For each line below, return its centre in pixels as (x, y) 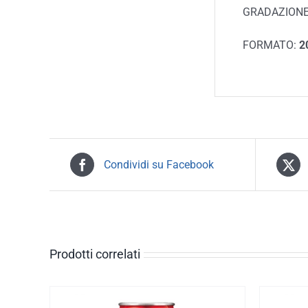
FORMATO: (271, 45)
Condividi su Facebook (159, 164)
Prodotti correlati (95, 254)
